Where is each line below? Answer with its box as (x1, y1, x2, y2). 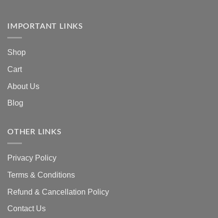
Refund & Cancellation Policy (7, 187, 109, 196)
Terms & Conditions (7, 170, 75, 179)
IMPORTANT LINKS (7, 22, 83, 30)
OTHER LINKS (7, 127, 62, 136)
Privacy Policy (7, 154, 56, 163)
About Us (7, 82, 39, 91)
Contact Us (7, 204, 46, 213)
